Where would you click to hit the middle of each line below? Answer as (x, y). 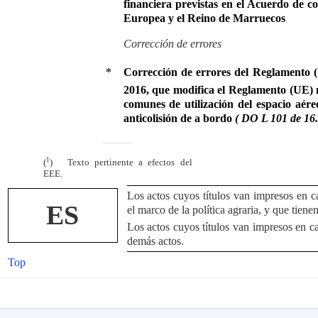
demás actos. (155, 241)
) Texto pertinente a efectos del (121, 163)
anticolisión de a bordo (179, 119)
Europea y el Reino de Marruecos (204, 18)
